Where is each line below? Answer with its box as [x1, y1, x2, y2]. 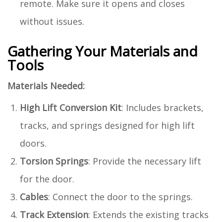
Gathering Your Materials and [7, 41, 198, 60]
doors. [20, 137, 47, 149]
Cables [20, 190, 48, 203]
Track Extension [20, 208, 88, 221]
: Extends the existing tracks [88, 208, 209, 221]
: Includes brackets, [121, 101, 204, 113]
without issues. [20, 15, 84, 27]
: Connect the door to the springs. [48, 190, 193, 203]
